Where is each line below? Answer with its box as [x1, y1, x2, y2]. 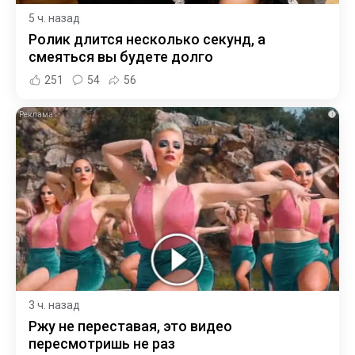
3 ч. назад [29, 299, 80, 312]
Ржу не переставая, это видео [29, 318, 232, 335]
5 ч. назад [29, 11, 80, 25]
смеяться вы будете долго [29, 48, 213, 65]
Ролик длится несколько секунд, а [29, 30, 265, 48]
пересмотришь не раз [29, 335, 175, 353]
